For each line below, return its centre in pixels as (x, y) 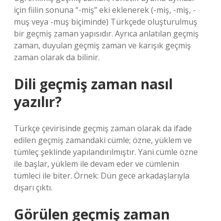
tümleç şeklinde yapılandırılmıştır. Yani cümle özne (106, 152)
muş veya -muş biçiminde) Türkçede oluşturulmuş (106, 22)
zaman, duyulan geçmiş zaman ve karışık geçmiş (102, 45)
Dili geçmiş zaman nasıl (93, 84)
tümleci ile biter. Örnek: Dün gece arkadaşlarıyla (102, 176)
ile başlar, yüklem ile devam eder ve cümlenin (96, 164)
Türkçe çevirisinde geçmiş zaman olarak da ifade (103, 128)
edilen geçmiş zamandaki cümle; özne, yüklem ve (103, 140)
